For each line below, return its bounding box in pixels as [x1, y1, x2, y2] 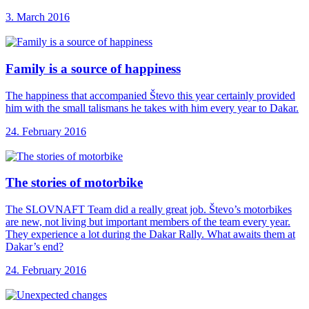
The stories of [6, 175, 84, 190]
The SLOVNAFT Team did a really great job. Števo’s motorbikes [6, 203, 292, 216]
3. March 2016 [6, 11, 70, 23]
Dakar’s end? [6, 241, 63, 253]
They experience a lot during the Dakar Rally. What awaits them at [6, 228, 295, 241]
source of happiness [71, 61, 181, 76]
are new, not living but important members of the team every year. [6, 216, 290, 228]
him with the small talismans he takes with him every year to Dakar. [6, 101, 299, 114]
